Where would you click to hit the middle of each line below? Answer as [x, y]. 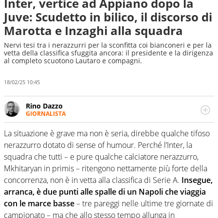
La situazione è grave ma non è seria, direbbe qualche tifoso [107, 134]
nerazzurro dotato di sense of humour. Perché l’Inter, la [98, 145]
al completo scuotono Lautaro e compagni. [73, 61]
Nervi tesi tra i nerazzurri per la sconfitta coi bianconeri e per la [108, 45]
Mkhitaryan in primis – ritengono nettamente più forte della [106, 169]
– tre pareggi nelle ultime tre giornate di [144, 204]
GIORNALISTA [46, 113]
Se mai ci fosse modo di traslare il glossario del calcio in [117, 122]
